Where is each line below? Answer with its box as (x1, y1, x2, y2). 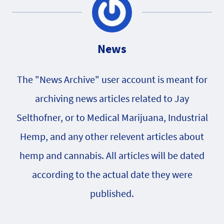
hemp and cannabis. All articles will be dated (19, 148, 204, 161)
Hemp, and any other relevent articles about (20, 129, 204, 142)
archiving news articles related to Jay (35, 91, 189, 104)
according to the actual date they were (31, 167, 192, 180)
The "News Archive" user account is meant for (16, 72, 207, 85)
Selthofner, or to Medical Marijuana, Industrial (16, 110, 208, 123)
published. (90, 186, 134, 199)
